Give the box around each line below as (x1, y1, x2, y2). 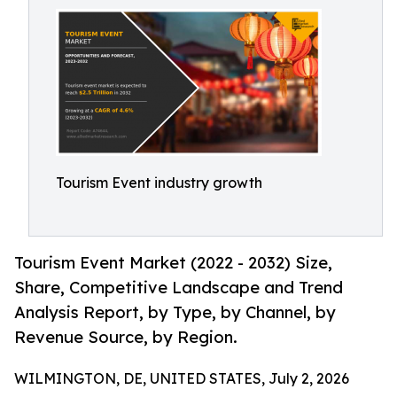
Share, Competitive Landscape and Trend (14, 277, 343, 298)
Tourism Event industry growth (56, 174, 262, 191)
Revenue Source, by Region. (14, 327, 237, 347)
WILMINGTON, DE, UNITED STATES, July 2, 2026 (14, 370, 349, 388)
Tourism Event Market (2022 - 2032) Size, (14, 253, 332, 273)
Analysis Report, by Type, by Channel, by (14, 302, 336, 323)
